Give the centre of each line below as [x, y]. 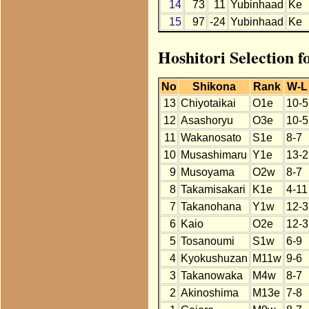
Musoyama [207, 172]
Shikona [214, 87]
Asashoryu [207, 121]
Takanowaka [211, 276]
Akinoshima [209, 293]
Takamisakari [213, 190]
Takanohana [211, 207]
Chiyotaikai [208, 103]
